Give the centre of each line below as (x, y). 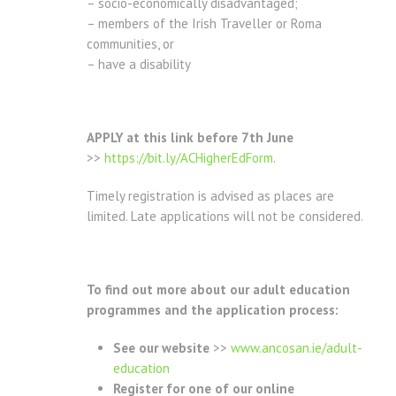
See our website (161, 348)
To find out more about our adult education (218, 290)
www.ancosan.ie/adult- (297, 348)
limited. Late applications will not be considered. (225, 217)
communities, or (130, 44)
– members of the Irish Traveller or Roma (204, 24)
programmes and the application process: (213, 310)
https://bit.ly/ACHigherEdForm (189, 158)
